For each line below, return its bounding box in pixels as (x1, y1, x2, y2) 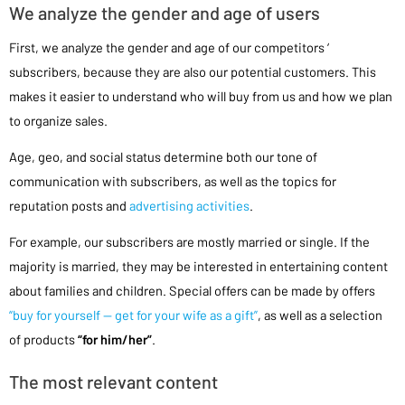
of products (9, 330, 78, 347)
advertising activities (129, 196, 250, 213)
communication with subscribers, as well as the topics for (9, 172, 336, 189)
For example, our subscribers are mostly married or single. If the (9, 232, 370, 250)
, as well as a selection (258, 306, 382, 323)
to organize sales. (9, 111, 108, 128)
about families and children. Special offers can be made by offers (9, 281, 375, 298)
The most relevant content (9, 370, 218, 392)
